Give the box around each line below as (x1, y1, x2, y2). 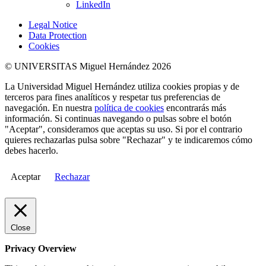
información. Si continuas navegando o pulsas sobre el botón (5, 113, 232, 124)
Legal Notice (28, 20, 77, 30)
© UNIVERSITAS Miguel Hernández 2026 (5, 61, 171, 72)
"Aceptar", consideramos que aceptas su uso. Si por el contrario (5, 124, 242, 135)
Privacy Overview (5, 243, 77, 254)
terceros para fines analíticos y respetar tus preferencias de (5, 92, 220, 103)
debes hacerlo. (5, 145, 58, 156)
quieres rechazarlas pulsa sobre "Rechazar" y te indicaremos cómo (5, 135, 252, 145)
